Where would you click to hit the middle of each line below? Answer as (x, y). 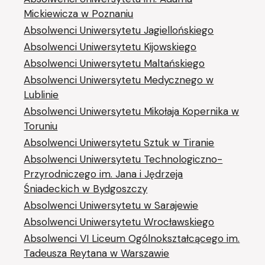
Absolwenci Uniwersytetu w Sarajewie (111, 205)
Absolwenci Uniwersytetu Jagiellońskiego (119, 30)
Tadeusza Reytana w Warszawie (97, 253)
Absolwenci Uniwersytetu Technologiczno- (123, 159)
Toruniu (41, 126)
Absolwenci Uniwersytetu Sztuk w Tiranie (119, 142)
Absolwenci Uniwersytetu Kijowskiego (110, 46)
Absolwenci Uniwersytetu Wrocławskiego (119, 222)
